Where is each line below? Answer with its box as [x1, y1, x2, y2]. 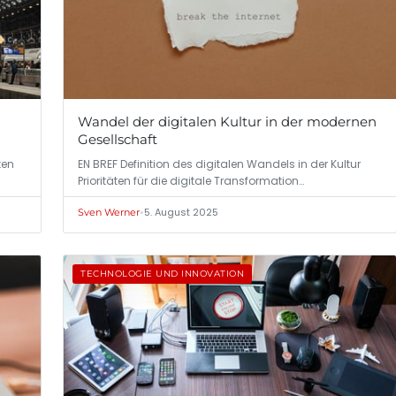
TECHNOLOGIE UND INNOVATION [80, 268, 244, 280]
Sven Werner [78, 206, 140, 219]
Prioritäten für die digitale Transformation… [78, 173, 304, 189]
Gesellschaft [78, 131, 157, 148]
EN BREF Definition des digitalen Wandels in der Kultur [78, 156, 361, 172]
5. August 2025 [144, 205, 218, 220]
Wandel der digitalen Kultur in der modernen [78, 113, 377, 131]
